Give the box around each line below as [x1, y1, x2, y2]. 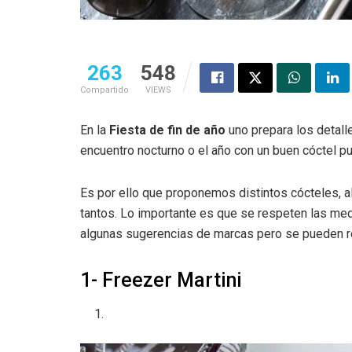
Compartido [80, 85, 129, 96]
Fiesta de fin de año [109, 123, 225, 138]
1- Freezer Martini [80, 269, 242, 292]
